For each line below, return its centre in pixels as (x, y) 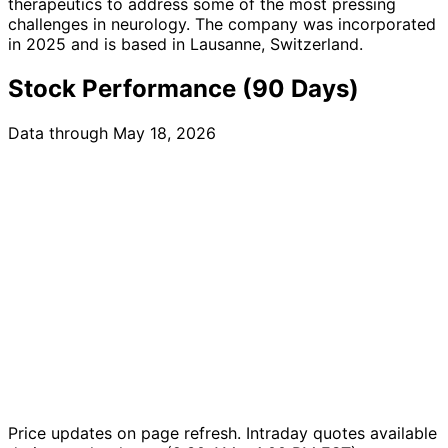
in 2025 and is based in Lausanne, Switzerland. (185, 43)
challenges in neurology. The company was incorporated (222, 23)
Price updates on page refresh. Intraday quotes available (222, 432)
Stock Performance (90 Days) (183, 88)
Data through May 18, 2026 (112, 132)
